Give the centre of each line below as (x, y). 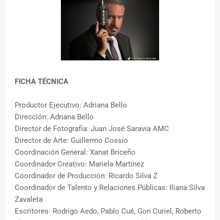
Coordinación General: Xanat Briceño (75, 152)
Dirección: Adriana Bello (54, 117)
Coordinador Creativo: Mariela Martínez (79, 164)
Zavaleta (29, 200)
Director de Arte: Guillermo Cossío (71, 141)
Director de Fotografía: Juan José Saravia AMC (92, 129)
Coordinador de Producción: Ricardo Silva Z (86, 176)
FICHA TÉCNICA (41, 82)
